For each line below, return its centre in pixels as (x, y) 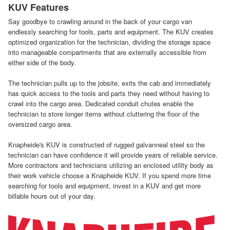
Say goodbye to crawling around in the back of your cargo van (100, 21)
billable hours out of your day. (52, 196)
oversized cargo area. (40, 124)
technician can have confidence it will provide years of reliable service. (113, 155)
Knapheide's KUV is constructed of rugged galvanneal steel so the (107, 144)
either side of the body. (42, 62)
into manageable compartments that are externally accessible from (107, 52)
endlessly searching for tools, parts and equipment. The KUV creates (111, 31)
